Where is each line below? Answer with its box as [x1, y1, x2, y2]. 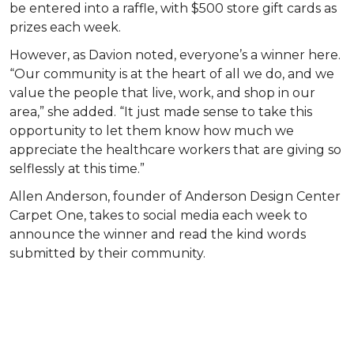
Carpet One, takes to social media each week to [9, 207, 307, 223]
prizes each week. [9, 20, 124, 36]
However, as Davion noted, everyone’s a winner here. [9, 47, 341, 62]
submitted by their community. [9, 245, 205, 261]
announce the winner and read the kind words [9, 226, 306, 242]
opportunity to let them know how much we [9, 122, 294, 138]
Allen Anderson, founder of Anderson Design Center [9, 188, 341, 204]
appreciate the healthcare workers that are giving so [9, 141, 341, 157]
